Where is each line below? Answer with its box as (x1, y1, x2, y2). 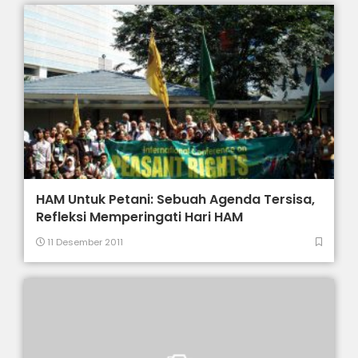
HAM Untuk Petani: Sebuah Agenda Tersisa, (36, 190, 316, 209)
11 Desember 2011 (45, 236, 124, 249)
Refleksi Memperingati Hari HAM (36, 208, 244, 227)
